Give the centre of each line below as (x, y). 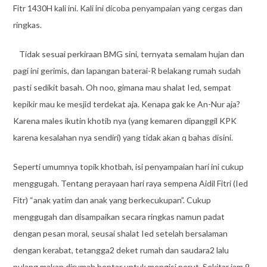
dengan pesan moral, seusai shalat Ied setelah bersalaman (120, 234)
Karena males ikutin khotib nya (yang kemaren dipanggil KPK (125, 121)
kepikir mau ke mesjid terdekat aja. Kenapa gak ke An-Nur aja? (126, 104)
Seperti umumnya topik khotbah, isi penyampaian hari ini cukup (128, 167)
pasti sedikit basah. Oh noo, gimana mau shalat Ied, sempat (122, 88)
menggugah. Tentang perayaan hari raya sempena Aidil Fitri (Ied (130, 184)
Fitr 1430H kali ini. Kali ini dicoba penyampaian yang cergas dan (128, 8)
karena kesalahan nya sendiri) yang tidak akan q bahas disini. (123, 138)
